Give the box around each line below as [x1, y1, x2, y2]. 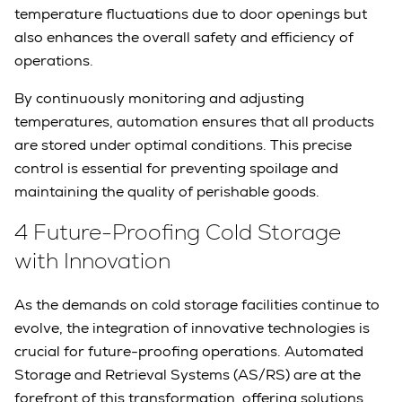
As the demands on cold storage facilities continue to [14, 295, 380, 314]
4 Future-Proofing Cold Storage [14, 218, 341, 247]
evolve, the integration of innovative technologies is [14, 319, 370, 337]
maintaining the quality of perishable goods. [14, 182, 319, 202]
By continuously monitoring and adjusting [14, 89, 304, 109]
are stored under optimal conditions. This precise [14, 135, 352, 155]
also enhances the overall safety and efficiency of [14, 28, 354, 48]
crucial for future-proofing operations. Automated [14, 342, 363, 361]
